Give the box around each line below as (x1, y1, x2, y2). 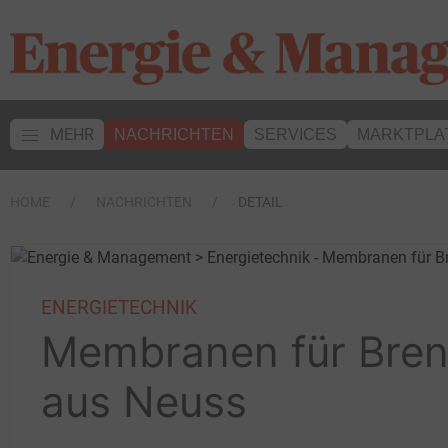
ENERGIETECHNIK (41, 295, 197, 319)
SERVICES (254, 126, 337, 143)
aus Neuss (41, 375, 247, 427)
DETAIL (238, 194, 283, 210)
